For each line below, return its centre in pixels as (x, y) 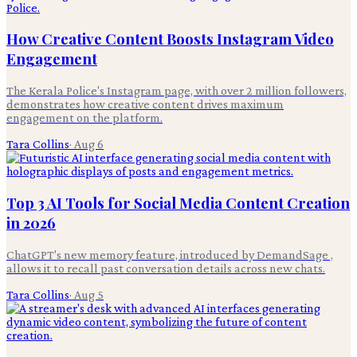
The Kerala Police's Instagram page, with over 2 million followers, (177, 91)
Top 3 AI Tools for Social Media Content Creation (178, 202)
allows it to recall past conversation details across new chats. (166, 268)
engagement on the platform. (84, 118)
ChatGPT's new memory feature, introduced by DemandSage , (170, 254)
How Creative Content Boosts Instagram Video (170, 39)
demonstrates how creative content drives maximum (145, 104)
